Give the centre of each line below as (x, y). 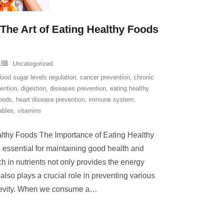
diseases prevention (78, 88)
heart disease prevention (50, 100)
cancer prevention (105, 77)
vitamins (29, 111)
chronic (144, 77)
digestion (33, 88)
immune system (111, 100)
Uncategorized (33, 64)
